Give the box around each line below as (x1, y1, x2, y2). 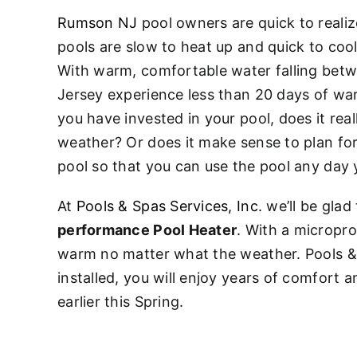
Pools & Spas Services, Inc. (76, 197, 263, 214)
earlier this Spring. (57, 292, 184, 310)
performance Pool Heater (57, 221, 237, 238)
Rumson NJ (57, 14, 138, 31)
